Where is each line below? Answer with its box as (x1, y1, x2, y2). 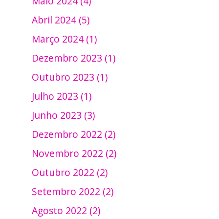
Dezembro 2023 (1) (32, 51, 116, 65)
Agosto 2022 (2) (32, 203, 101, 217)
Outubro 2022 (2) (32, 165, 108, 179)
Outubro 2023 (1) (32, 70, 108, 84)
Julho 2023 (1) (32, 89, 92, 103)
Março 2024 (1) (32, 32, 97, 45)
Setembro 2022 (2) (32, 184, 114, 198)
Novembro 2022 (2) (32, 146, 117, 160)
